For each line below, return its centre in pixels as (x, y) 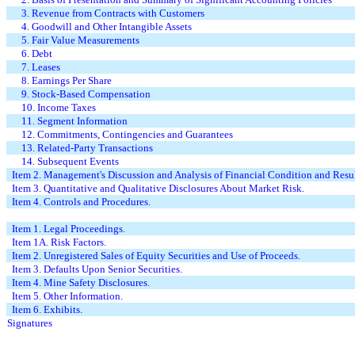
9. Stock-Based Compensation (86, 94)
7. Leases (41, 67)
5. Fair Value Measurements (81, 40)
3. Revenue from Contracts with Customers (113, 13)
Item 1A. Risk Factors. (59, 242)
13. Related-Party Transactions (88, 148)
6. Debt (37, 54)
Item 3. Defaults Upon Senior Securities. (97, 269)
